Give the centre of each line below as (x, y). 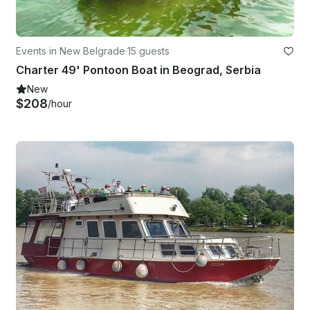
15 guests (148, 51)
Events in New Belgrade (71, 51)
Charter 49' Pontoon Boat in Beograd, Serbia (138, 70)
